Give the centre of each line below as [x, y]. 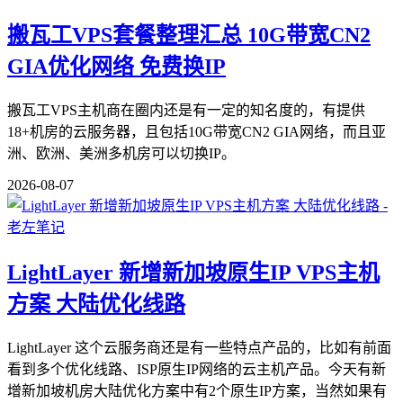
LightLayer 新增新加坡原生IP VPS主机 [193, 273]
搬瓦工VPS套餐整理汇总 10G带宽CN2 [189, 36]
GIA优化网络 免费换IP [116, 67]
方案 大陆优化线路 [96, 304]
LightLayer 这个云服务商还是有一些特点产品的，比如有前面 [199, 348]
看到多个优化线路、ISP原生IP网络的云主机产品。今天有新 [197, 370]
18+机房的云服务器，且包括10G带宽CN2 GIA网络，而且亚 [197, 132]
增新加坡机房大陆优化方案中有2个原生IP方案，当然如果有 [197, 391]
